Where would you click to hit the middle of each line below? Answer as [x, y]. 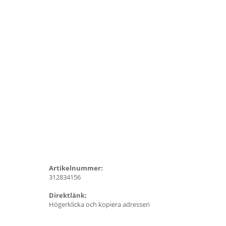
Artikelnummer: [76, 168]
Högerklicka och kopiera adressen [99, 204]
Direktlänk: [68, 195]
